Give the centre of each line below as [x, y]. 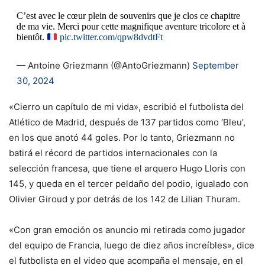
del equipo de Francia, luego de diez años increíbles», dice [132, 245]
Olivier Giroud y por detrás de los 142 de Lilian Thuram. [125, 199]
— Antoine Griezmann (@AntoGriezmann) [104, 66]
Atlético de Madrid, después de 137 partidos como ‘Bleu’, [127, 122]
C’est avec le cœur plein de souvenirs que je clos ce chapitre [128, 16]
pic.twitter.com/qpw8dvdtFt [111, 37]
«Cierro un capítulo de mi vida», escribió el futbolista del [126, 107]
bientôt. [31, 37]
